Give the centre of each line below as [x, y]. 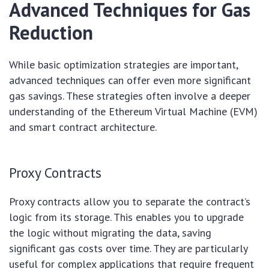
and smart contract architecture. [83, 127]
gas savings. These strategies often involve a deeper [130, 95]
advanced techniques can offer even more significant [130, 80]
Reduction [51, 32]
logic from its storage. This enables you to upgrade [126, 217]
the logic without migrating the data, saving [110, 232]
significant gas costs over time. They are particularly [128, 248]
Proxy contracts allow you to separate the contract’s [130, 201]
